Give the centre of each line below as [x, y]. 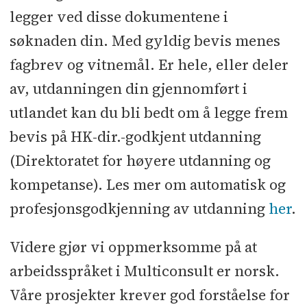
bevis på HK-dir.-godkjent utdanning [135, 136]
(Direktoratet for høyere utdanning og [140, 160]
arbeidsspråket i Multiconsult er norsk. [144, 271]
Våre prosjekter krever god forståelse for [149, 295]
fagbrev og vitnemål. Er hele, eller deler [149, 64]
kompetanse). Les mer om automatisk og [147, 184]
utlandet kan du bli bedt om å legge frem [148, 112]
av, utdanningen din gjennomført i [128, 88]
